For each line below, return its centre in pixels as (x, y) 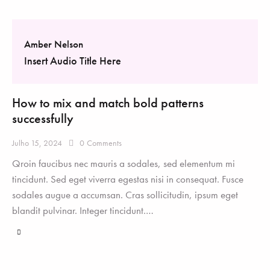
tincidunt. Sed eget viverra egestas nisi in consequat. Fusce (128, 179)
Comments (105, 143)
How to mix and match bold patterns (108, 102)
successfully (43, 118)
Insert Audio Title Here (73, 61)
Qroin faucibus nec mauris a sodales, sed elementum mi (124, 164)
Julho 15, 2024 (37, 143)
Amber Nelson (54, 44)
